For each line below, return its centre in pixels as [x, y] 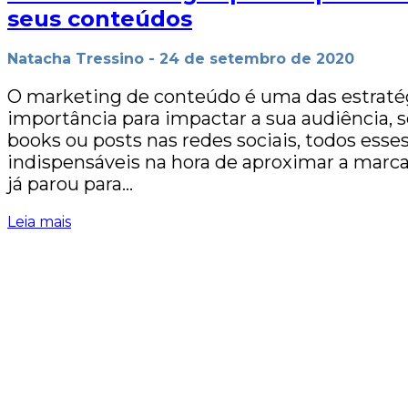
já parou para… [70, 184]
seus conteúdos [100, 18]
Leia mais [39, 221]
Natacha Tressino [76, 58]
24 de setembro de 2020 [257, 58]
